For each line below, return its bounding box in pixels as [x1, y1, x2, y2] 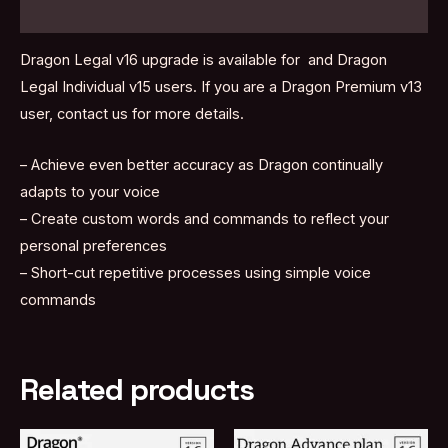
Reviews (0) [20, 2, 105, 21]
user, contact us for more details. [20, 105, 244, 124]
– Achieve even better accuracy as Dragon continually [20, 155, 383, 174]
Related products [20, 370, 254, 410]
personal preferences [20, 236, 167, 255]
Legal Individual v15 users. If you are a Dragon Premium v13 [20, 78, 422, 97]
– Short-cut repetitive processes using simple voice [20, 263, 371, 282]
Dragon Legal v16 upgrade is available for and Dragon [20, 51, 387, 70]
